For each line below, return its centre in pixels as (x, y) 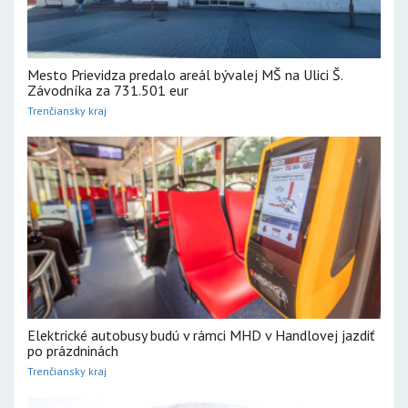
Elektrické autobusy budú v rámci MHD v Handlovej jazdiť (201, 335)
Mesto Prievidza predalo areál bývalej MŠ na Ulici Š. (185, 75)
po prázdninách (73, 351)
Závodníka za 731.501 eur (108, 90)
